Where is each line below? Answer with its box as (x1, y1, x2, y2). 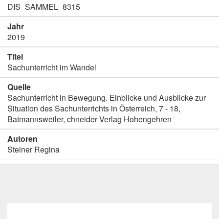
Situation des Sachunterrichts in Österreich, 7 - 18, (7, 103, 180, 114)
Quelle (7, 81, 31, 92)
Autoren (7, 133, 38, 144)
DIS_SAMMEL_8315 (7, 1, 80, 12)
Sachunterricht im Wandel (7, 62, 96, 73)
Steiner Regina (7, 144, 60, 155)
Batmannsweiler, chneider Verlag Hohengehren (7, 113, 172, 125)
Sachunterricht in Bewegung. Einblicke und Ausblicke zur (7, 92, 206, 103)
